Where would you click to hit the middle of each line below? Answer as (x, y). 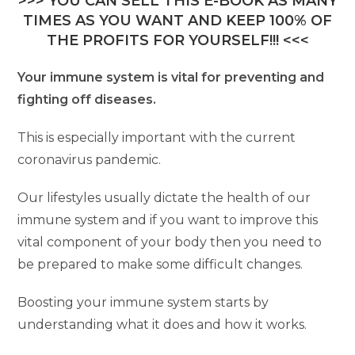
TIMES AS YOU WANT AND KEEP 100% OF (177, 21)
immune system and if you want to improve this (168, 220)
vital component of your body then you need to (170, 242)
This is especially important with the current (157, 138)
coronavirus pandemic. (90, 160)
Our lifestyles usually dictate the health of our (164, 198)
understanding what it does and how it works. (162, 325)
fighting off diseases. (87, 100)
